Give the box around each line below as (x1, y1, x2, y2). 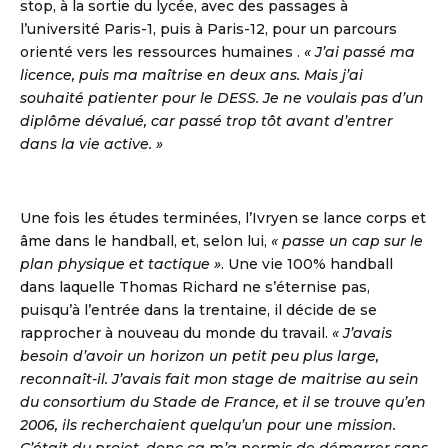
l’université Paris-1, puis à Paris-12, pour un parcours (20, 20, 397, 39)
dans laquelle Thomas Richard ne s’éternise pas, (20, 278, 370, 297)
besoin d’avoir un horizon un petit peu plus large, (20, 347, 379, 366)
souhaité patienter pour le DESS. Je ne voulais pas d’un (20, 89, 424, 108)
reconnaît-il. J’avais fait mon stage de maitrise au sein (20, 370, 419, 389)
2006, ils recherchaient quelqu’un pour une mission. (20, 416, 396, 435)
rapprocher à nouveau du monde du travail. (20, 324, 332, 343)
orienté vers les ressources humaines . (20, 43, 304, 62)
